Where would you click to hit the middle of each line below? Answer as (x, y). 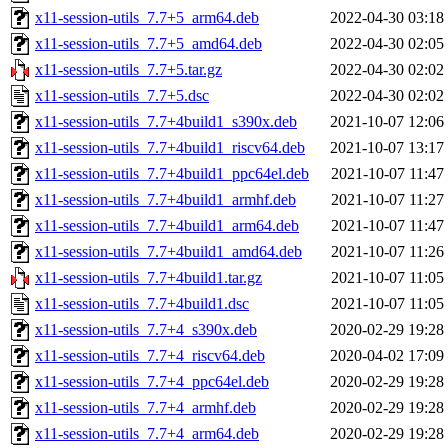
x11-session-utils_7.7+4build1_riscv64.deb (170, 148)
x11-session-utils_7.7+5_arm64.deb (147, 18)
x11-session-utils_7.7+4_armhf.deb (145, 408)
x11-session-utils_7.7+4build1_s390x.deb (166, 122)
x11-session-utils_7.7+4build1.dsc (142, 304)
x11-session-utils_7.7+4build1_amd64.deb (168, 252)
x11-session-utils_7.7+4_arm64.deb (147, 434)
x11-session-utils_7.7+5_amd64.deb (148, 44)
